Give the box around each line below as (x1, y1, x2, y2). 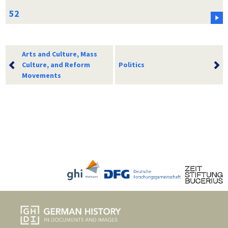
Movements (21, 70, 61, 80)
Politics (119, 60, 145, 69)
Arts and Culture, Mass (21, 49, 97, 59)
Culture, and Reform (21, 60, 90, 69)
